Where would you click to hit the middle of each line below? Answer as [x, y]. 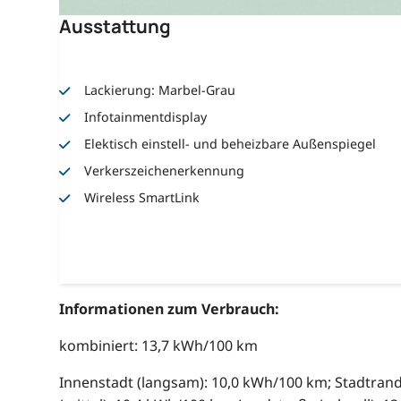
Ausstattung [115, 26]
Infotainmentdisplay [146, 116]
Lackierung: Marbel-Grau [160, 90]
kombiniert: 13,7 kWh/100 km [158, 346]
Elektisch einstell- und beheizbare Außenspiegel [230, 143]
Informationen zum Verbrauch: [169, 309]
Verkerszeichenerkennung [165, 170]
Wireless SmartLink [142, 197]
